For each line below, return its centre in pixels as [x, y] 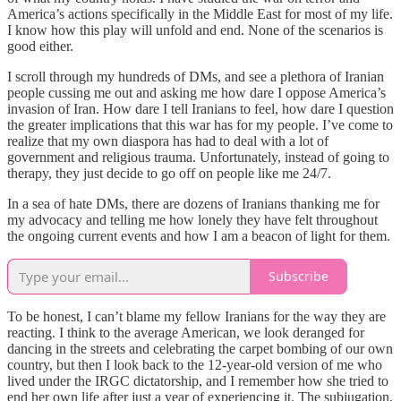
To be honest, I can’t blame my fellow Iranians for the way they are [196, 316]
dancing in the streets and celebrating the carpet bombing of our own [200, 348]
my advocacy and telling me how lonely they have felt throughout [192, 219]
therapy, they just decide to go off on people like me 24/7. [169, 173]
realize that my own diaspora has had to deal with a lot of [168, 141]
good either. [40, 46]
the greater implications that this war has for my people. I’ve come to [200, 124]
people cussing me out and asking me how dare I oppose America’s [196, 92]
